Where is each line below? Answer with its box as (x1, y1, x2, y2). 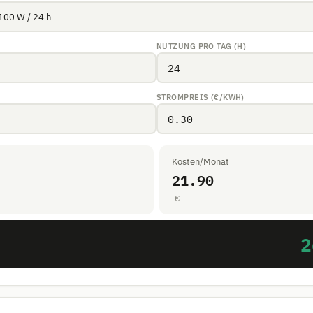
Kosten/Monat (172, 156, 229, 168)
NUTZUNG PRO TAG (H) (156, 41, 247, 51)
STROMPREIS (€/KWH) (156, 92, 245, 102)
